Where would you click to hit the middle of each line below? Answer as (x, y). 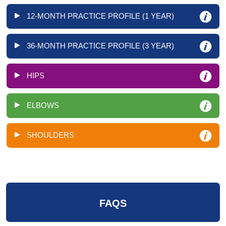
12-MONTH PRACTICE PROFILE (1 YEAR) (100, 16)
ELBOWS (43, 105)
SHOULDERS (50, 135)
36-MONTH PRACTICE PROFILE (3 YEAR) (100, 46)
